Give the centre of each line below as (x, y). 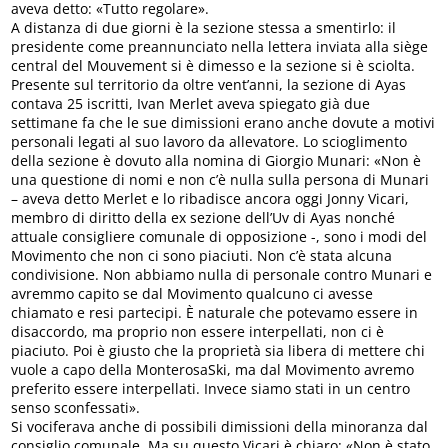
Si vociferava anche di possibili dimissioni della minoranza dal (220, 427)
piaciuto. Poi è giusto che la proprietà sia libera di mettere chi (218, 351)
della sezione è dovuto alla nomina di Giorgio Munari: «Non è (216, 161)
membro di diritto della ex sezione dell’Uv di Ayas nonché (203, 218)
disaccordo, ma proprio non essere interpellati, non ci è (198, 332)
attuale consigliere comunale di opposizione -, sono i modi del (219, 237)
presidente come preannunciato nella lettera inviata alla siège (220, 47)
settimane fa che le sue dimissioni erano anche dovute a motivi (223, 123)
